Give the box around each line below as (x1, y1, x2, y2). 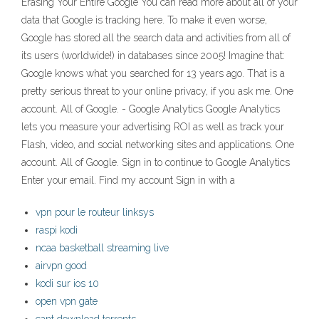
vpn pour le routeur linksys (36, 206, 154, 219)
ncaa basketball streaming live (36, 242, 169, 254)
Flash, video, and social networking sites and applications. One (21, 139, 294, 151)
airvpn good (36, 260, 87, 272)
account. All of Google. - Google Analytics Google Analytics (21, 103, 280, 115)
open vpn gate (36, 296, 98, 308)
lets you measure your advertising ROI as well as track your (21, 121, 284, 133)
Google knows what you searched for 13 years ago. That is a (21, 68, 285, 80)
